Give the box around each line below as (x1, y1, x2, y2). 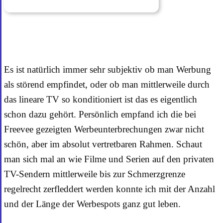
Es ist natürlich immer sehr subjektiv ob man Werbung (4, 64, 211, 75)
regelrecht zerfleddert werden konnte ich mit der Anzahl (4, 183, 215, 194)
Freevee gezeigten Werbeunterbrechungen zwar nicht (4, 123, 204, 134)
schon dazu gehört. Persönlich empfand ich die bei (4, 109, 196, 119)
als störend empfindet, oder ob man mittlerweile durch (4, 79, 210, 90)
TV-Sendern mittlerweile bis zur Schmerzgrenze (4, 168, 185, 179)
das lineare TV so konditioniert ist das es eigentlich (4, 94, 197, 105)
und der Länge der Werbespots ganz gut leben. (4, 198, 181, 209)
